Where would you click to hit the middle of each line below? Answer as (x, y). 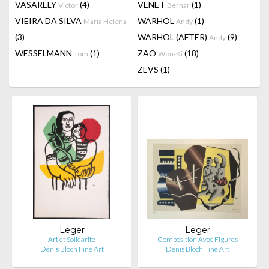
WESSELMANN (44, 53)
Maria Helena (105, 21)
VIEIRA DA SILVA (49, 21)
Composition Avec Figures (197, 239)
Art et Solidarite (72, 239)
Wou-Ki (170, 54)
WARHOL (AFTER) (173, 37)
